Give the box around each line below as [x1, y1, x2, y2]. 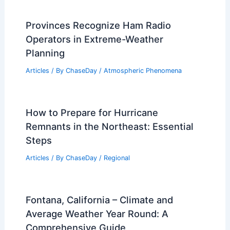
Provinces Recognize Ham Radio [25, 20, 171, 31]
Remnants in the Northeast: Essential [25, 120, 194, 132]
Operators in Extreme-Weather [25, 33, 163, 45]
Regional [103, 154, 130, 162]
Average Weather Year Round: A [25, 207, 168, 219]
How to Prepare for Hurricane [25, 106, 158, 118]
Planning [25, 47, 65, 59]
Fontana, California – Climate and [25, 194, 173, 205]
